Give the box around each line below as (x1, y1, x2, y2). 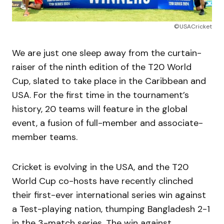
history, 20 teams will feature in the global (12, 103, 187, 115)
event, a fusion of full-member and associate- (12, 117, 203, 129)
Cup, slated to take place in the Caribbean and (12, 75, 206, 87)
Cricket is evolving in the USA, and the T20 (12, 161, 188, 173)
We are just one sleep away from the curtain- (12, 47, 201, 59)
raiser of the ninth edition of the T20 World (12, 61, 191, 73)
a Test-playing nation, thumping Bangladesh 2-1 (12, 203, 210, 215)
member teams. (12, 131, 80, 143)
